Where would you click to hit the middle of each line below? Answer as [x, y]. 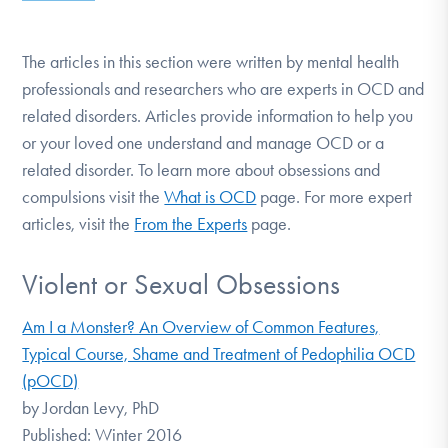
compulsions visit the [93, 196]
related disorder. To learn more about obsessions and [201, 169]
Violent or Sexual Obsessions [181, 284]
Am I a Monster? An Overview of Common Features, [201, 327]
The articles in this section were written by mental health [211, 61]
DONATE [224, 20]
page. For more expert [334, 196]
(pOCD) [50, 381]
